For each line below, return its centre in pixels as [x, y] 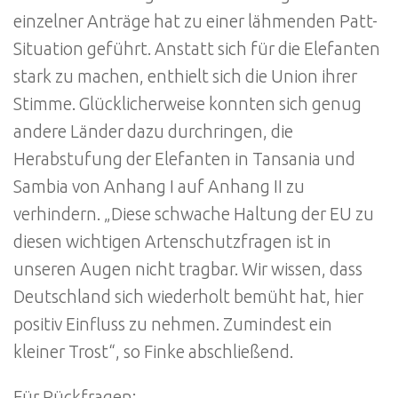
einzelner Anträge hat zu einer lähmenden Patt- [195, 21]
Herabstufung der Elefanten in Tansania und [184, 159]
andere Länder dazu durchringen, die [153, 131]
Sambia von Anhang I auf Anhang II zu [159, 186]
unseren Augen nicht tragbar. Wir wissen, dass [188, 269]
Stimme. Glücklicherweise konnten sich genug [187, 103]
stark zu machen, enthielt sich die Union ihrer [185, 76]
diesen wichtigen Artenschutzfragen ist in [172, 241]
